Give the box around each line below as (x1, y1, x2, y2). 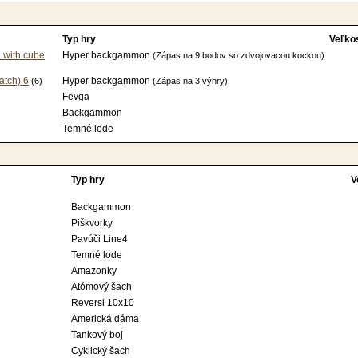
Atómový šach (71, 281, 132, 292)
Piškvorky (71, 217, 113, 229)
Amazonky (71, 265, 117, 276)
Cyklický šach (71, 345, 130, 356)
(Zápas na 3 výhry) (153, 76, 228, 86)
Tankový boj (71, 329, 123, 340)
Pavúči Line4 (71, 233, 128, 245)
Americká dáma (71, 313, 139, 324)
